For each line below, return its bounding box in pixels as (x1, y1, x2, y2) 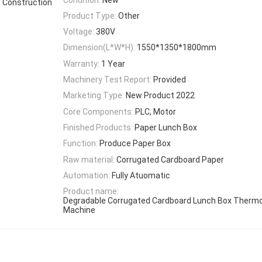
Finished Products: (63, 122, 133, 132)
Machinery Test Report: (63, 75, 151, 85)
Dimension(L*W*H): (63, 43, 135, 53)
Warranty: (63, 58, 99, 68)
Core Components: (63, 106, 133, 116)
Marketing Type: (63, 91, 124, 101)
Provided (153, 75, 186, 85)
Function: (63, 139, 98, 149)
